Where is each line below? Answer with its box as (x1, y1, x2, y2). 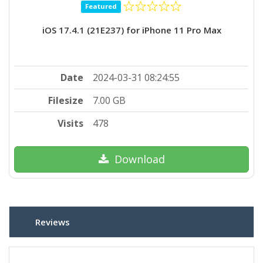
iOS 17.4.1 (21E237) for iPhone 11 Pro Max (42, 24, 221, 36)
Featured (85, 2, 117, 11)
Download (114, 152, 165, 167)
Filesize (48, 94, 84, 107)
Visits (58, 117, 84, 130)
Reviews (35, 215, 70, 228)
